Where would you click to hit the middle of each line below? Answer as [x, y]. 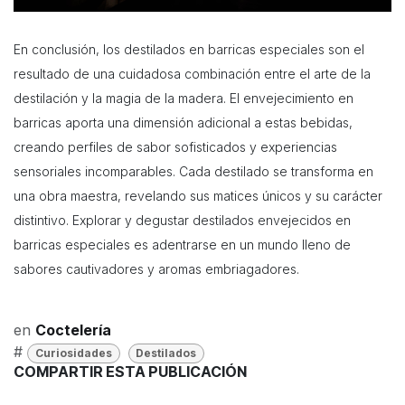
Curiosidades [73, 353]
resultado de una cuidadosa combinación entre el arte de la [192, 73]
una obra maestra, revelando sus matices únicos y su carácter [198, 195]
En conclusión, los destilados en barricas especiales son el [189, 49]
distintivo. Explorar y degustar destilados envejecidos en [182, 220]
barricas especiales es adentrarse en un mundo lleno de [182, 244]
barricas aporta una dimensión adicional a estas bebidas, [183, 122]
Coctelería [73, 330]
